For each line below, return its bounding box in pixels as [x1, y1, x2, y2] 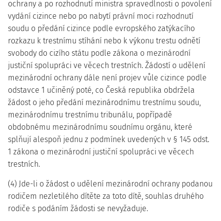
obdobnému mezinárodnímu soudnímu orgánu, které [8, 122, 192, 132]
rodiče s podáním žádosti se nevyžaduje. [8, 204, 148, 213]
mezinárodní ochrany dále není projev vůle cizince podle [8, 73, 207, 82]
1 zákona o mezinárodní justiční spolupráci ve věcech [8, 147, 194, 156]
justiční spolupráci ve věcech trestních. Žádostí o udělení [8, 61, 205, 70]
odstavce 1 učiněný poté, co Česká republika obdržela [8, 85, 195, 95]
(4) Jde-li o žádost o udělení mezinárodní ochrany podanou [8, 179, 213, 188]
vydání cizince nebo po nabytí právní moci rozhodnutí [8, 11, 193, 21]
